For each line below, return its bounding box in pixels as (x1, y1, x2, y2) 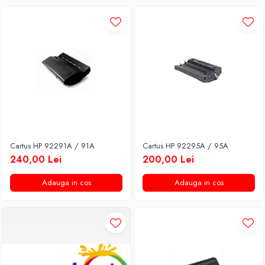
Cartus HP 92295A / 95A (143, 140, 228, 151)
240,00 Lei (10, 153, 62, 166)
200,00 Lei (143, 153, 194, 166)
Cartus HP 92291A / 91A (10, 140, 95, 151)
